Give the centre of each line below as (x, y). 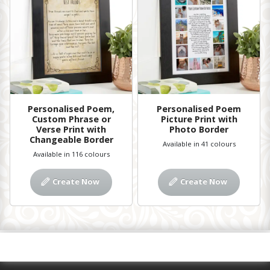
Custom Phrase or (71, 119)
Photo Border (199, 129)
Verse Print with (71, 129)
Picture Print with (199, 119)
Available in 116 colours (71, 154)
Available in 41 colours (199, 143)
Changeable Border (71, 139)
